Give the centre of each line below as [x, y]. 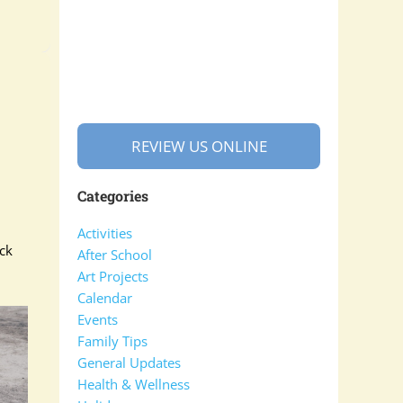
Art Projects [113, 276]
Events [98, 319]
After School [115, 255]
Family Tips [112, 341]
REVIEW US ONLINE [199, 146]
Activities [105, 233]
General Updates [129, 363]
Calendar [105, 298]
